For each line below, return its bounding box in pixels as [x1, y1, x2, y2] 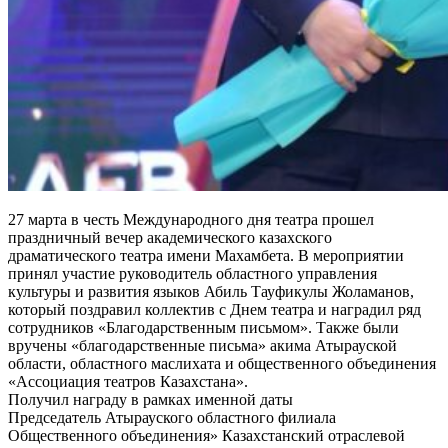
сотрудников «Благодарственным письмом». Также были [8, 318, 399, 336]
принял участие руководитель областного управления [8, 264, 377, 282]
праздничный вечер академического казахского [8, 228, 332, 246]
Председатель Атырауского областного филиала [8, 408, 336, 426]
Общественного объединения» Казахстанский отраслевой [8, 426, 405, 444]
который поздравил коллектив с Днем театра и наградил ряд [8, 300, 421, 318]
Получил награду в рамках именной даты [8, 390, 293, 408]
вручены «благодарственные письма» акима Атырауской [8, 336, 397, 354]
